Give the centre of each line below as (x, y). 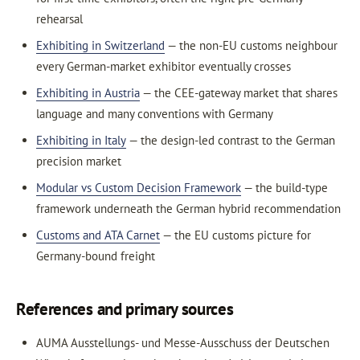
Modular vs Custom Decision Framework (138, 187)
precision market (78, 161)
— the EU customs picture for (235, 235)
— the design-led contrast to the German (230, 140)
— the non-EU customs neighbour (251, 45)
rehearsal (59, 18)
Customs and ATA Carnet (98, 235)
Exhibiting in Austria (88, 92)
